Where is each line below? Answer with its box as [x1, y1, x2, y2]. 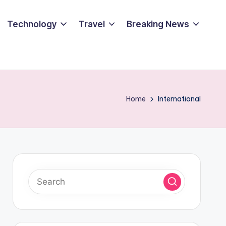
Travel [78, 19, 105, 29]
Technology [7, 19, 57, 29]
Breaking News [126, 19, 189, 29]
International [158, 94, 201, 103]
